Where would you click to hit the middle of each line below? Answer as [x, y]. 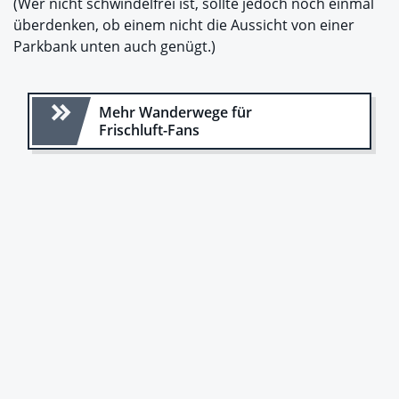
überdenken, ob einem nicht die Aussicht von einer [184, 24]
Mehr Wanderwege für [175, 112]
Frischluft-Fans [149, 130]
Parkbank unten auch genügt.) [114, 46]
